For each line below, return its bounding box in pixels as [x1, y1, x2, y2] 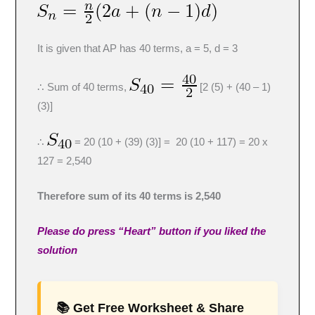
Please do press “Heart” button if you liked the [37, 226, 266, 238]
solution [37, 245, 78, 257]
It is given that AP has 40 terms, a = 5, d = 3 [37, 43, 238, 55]
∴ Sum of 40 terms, [37, 82, 130, 94]
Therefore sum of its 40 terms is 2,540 [37, 191, 221, 202]
